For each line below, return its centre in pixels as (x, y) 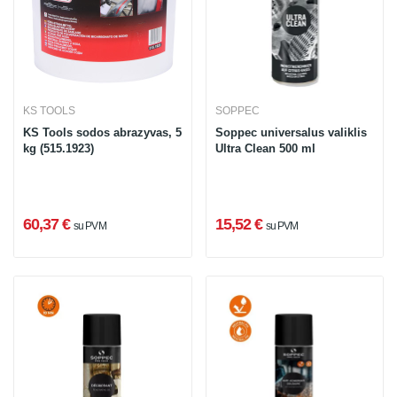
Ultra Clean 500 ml (265, 148)
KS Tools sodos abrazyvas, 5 (102, 132)
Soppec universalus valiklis (291, 132)
